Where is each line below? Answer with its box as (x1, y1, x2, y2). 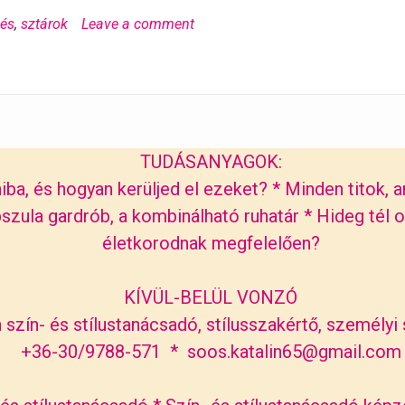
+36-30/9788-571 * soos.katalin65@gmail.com (20, 341, 401, 363)
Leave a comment (81, 15, 194, 33)
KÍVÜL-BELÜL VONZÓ (124, 287, 297, 309)
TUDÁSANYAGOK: (139, 151, 282, 174)
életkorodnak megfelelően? (101, 232, 320, 255)
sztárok (21, 15, 68, 33)
